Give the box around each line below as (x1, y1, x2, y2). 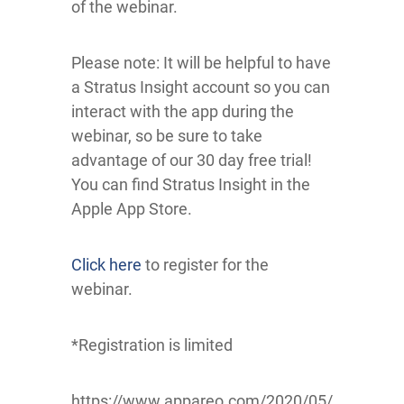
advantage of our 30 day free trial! (71, 150, 312, 170)
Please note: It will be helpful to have (71, 52, 331, 72)
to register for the (142, 254, 269, 274)
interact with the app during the (71, 101, 294, 121)
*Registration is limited (71, 335, 233, 354)
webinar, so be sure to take (71, 125, 262, 145)
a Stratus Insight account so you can (71, 77, 330, 96)
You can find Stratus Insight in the (71, 174, 310, 194)
